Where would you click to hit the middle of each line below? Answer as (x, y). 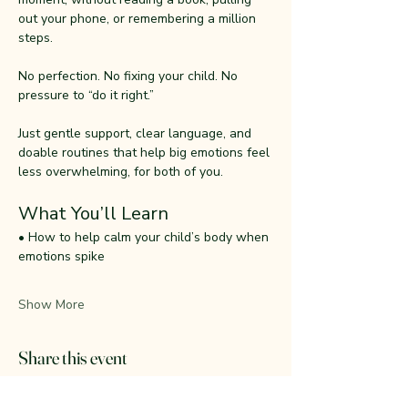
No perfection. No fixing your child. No (130, 76)
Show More (51, 305)
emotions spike (61, 256)
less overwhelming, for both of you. (121, 172)
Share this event (73, 357)
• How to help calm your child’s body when (145, 237)
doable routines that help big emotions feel (146, 153)
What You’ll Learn (93, 214)
